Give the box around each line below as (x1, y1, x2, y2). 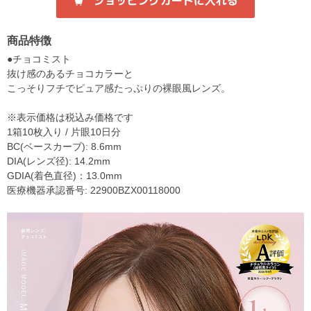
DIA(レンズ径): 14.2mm (7, 155, 110, 167)
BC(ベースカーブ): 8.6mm (7, 140, 121, 152)
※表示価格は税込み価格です (7, 111, 133, 123)
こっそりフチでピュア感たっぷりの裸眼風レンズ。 (7, 82, 230, 94)
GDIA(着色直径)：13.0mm (7, 169, 122, 181)
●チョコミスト (7, 53, 71, 65)
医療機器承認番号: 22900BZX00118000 (7, 184, 180, 196)
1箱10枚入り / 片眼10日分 (7, 126, 121, 137)
